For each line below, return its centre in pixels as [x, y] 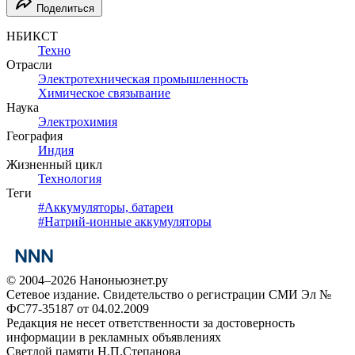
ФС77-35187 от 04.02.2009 [78, 308]
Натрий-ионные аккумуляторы [128, 221]
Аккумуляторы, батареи [109, 207]
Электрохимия [78, 121]
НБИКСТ [32, 36]
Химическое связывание [104, 93]
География [34, 136]
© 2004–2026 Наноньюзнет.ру [87, 280]
